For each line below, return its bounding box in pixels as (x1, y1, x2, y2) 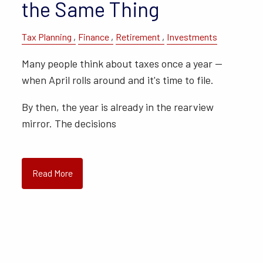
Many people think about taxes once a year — (22, 56, 223, 70)
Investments (167, 31, 218, 42)
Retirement (116, 31, 161, 42)
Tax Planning (22, 31, 72, 42)
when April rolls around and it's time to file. (22, 73, 214, 86)
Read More (32, 168, 73, 179)
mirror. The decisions (22, 116, 117, 130)
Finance (78, 31, 110, 42)
